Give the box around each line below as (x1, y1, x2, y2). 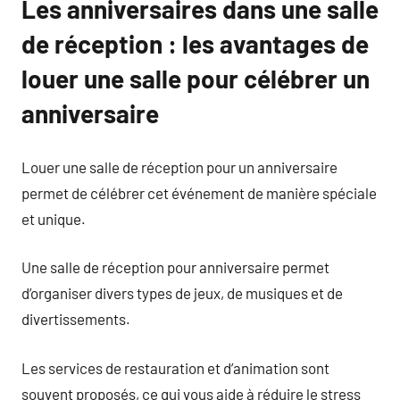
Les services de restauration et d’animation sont (21, 358, 329, 377)
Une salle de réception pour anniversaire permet (21, 258, 329, 276)
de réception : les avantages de (21, 29, 369, 59)
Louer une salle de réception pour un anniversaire (21, 157, 337, 176)
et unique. (21, 209, 86, 228)
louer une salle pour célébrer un (21, 63, 370, 94)
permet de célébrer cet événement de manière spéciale (21, 183, 377, 202)
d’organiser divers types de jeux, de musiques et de (21, 284, 343, 302)
